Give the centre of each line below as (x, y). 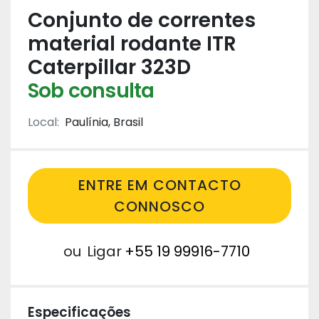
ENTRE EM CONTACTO (159, 185)
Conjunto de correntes (142, 20)
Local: (43, 122)
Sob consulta (91, 91)
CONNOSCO (159, 206)
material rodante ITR (132, 44)
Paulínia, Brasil (104, 122)
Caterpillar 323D (109, 67)
